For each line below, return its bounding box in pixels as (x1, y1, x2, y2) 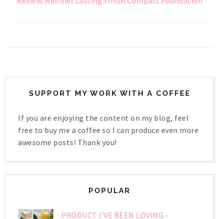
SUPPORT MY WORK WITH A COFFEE (28, 89, 191, 98)
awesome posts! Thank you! (18, 137, 117, 148)
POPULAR (88, 186, 131, 196)
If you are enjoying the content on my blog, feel (18, 113, 189, 123)
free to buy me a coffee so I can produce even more (18, 125, 198, 135)
